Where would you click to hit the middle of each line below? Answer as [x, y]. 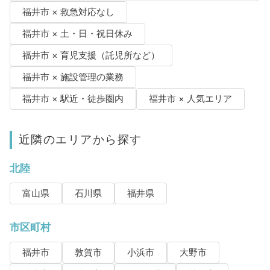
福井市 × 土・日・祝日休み [77, 33]
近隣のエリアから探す [80, 139]
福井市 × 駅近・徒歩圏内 [73, 99]
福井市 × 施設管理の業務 [73, 77]
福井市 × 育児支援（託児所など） [91, 55]
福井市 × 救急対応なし [68, 12]
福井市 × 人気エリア [190, 99]
